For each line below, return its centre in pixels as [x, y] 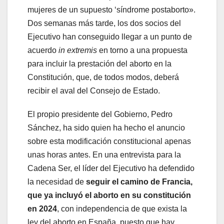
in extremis [79, 50]
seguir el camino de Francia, [139, 182]
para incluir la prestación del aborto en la [99, 64]
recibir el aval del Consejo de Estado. [94, 91]
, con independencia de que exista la [122, 209]
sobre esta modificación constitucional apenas [109, 141]
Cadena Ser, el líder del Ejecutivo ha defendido [111, 168]
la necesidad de [57, 182]
